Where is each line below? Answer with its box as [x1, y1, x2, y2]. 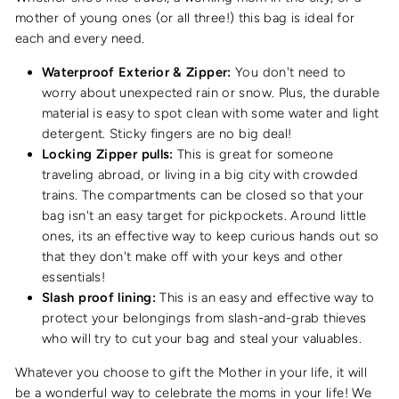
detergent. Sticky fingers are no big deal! [42, 125, 296, 142]
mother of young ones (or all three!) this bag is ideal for [15, 9, 355, 26]
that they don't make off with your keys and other [42, 248, 344, 265]
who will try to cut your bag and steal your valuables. [42, 330, 366, 346]
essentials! [42, 268, 106, 285]
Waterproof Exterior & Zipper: [42, 63, 232, 80]
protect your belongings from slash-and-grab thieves [42, 309, 367, 326]
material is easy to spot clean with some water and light [42, 104, 379, 121]
